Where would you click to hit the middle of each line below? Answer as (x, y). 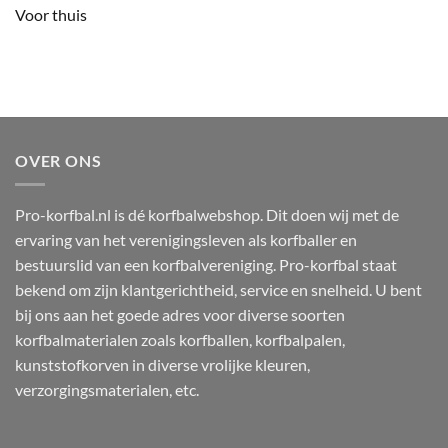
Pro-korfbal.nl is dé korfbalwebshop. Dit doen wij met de (207, 215)
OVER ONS (58, 160)
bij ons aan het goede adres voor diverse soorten (180, 315)
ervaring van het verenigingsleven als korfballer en (186, 240)
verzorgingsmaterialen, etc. (107, 390)
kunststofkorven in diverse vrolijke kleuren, (162, 365)
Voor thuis (51, 14)
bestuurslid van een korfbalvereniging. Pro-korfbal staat (206, 265)
